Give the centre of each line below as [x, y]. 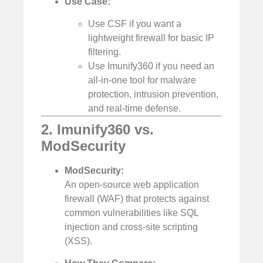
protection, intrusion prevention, [153, 95]
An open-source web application [132, 185]
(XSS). [78, 241]
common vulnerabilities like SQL [131, 213]
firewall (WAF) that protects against [137, 199]
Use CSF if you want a [135, 24]
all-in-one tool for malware [142, 80]
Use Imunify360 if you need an [151, 66]
